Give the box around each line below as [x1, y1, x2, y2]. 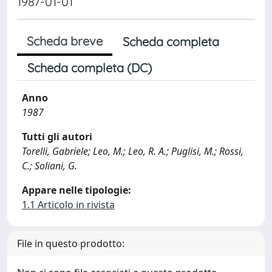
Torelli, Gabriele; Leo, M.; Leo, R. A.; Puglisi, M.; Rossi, [22, 144, 243, 158]
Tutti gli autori [22, 130, 92, 143]
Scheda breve [27, 33, 103, 49]
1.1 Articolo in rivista [22, 198, 115, 211]
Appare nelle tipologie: [22, 183, 131, 197]
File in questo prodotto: [17, 237, 124, 250]
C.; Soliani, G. [22, 159, 77, 172]
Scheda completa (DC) [27, 60, 152, 75]
